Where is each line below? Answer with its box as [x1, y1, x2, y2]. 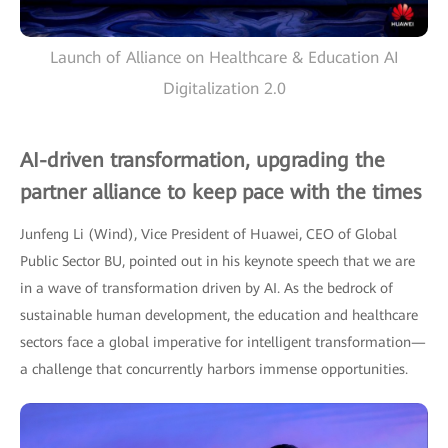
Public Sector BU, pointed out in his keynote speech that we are [20, 253, 415, 270]
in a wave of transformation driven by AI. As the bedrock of [20, 280, 393, 297]
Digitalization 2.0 [162, 79, 286, 99]
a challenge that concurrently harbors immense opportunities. [20, 361, 408, 378]
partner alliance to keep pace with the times [20, 180, 421, 205]
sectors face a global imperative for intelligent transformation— [20, 334, 426, 351]
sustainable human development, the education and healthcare [20, 307, 418, 324]
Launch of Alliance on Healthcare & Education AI [49, 48, 399, 68]
